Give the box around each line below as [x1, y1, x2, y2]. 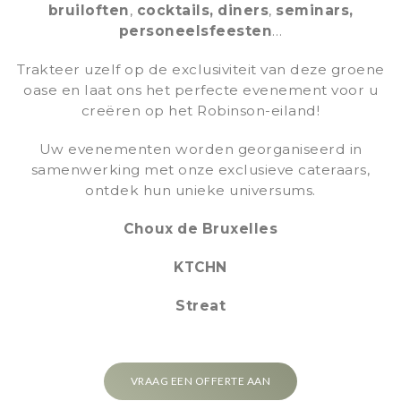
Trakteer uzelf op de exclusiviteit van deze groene [16, 60, 385, 78]
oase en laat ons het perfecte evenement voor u [23, 81, 378, 98]
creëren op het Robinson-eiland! [81, 101, 320, 119]
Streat [175, 296, 226, 314]
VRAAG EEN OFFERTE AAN [130, 373, 271, 388]
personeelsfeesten [118, 21, 272, 39]
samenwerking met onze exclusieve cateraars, [30, 160, 371, 178]
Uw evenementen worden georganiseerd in [38, 140, 363, 158]
